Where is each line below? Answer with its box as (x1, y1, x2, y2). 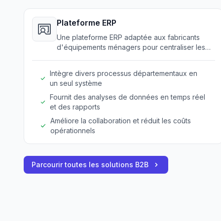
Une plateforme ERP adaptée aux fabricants (57, 33, 200, 41)
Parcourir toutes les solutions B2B (32, 160, 148, 169)
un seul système (50, 79, 103, 87)
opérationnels (50, 126, 96, 135)
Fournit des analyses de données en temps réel (50, 93, 206, 101)
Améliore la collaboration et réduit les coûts (50, 116, 191, 125)
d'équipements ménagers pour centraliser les (57, 43, 205, 51)
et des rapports (50, 103, 101, 111)
